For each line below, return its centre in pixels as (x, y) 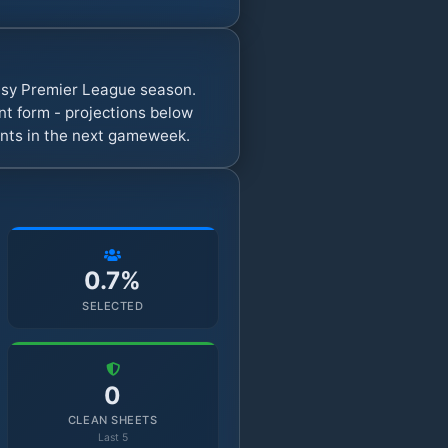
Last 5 (112, 438)
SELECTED (113, 305)
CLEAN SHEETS (112, 420)
